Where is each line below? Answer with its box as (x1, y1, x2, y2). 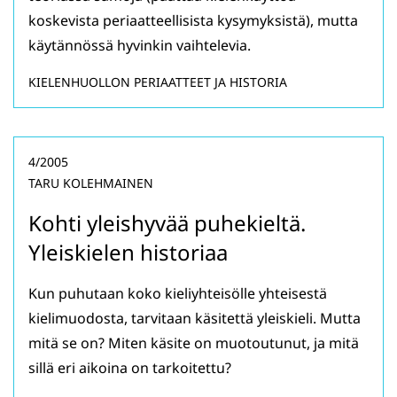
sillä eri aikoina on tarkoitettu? (28, 358, 231, 378)
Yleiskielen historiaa (28, 237, 228, 268)
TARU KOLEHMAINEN (28, 175, 153, 192)
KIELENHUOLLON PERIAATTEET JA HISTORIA (28, 74, 287, 91)
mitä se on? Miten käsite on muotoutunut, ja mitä (28, 333, 359, 354)
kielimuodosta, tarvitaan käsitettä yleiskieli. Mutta (28, 308, 361, 329)
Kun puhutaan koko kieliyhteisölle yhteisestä (28, 284, 327, 304)
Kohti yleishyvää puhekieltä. (28, 208, 306, 238)
